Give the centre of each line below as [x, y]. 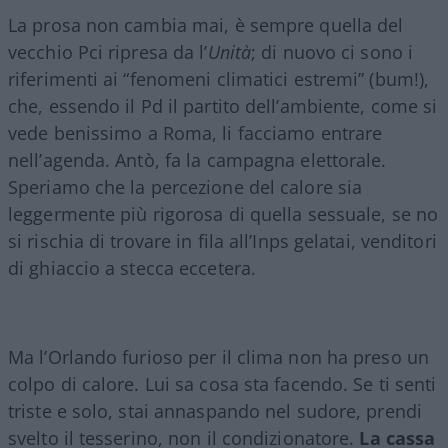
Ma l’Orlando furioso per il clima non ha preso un [218, 356]
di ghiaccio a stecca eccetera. [132, 267]
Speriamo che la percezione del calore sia [185, 186]
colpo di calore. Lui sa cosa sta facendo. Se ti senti [222, 383]
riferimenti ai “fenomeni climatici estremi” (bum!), [219, 78]
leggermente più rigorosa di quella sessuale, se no [223, 213]
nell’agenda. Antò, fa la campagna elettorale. [197, 159]
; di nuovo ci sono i [332, 51]
